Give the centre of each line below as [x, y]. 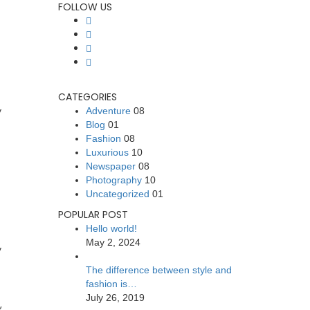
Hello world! [111, 228]
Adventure [108, 111]
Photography [113, 180]
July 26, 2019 [115, 298]
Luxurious [107, 152]
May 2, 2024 [113, 242]
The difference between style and [158, 270]
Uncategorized [117, 194]
